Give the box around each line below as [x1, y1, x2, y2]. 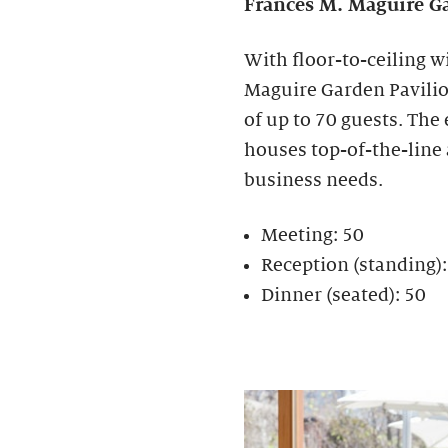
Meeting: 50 [261, 224, 364, 245]
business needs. [244, 169, 383, 190]
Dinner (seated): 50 [261, 284, 426, 305]
